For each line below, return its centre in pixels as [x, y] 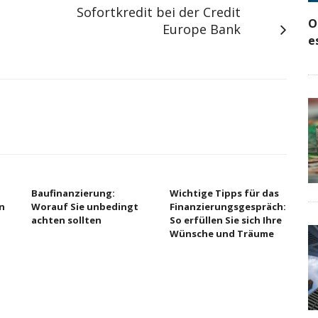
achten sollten [66, 220]
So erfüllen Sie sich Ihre [226, 220]
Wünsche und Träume [222, 234]
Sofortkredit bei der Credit [159, 12]
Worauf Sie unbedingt [85, 207]
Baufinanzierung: [73, 193]
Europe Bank [202, 29]
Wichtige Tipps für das [224, 193]
